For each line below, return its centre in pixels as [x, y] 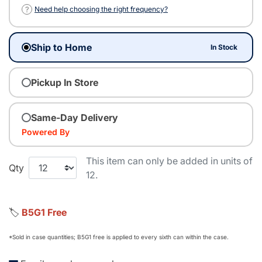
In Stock [224, 47]
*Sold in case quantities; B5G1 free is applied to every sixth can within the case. [119, 237]
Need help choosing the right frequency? [101, 9]
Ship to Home [61, 48]
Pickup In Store [65, 83]
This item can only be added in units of [169, 161]
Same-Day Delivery [75, 118]
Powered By [46, 132]
